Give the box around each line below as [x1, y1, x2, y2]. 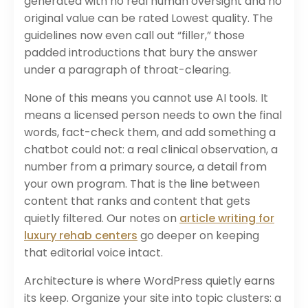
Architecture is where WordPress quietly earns [24, 272, 275, 289]
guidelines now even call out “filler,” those [24, 27, 245, 43]
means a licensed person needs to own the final [24, 107, 282, 123]
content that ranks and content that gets [24, 192, 250, 209]
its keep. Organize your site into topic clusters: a [24, 289, 281, 306]
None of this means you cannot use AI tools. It [24, 89, 268, 106]
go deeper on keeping [137, 227, 259, 243]
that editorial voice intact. [24, 244, 163, 261]
